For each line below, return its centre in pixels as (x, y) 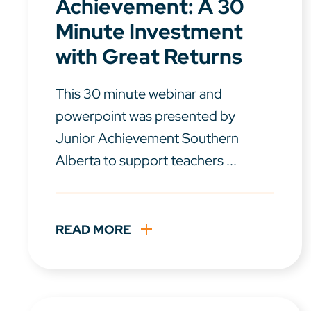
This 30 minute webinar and (139, 94)
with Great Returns (149, 57)
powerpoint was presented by (145, 116)
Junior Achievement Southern (147, 138)
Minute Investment (149, 32)
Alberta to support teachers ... (146, 161)
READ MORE (93, 230)
